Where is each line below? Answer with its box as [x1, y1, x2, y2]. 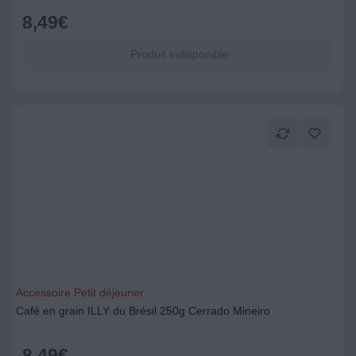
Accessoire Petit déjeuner [16, 286, 144, 299]
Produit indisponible [127, 48, 229, 60]
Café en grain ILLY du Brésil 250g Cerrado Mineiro [16, 304, 270, 317]
